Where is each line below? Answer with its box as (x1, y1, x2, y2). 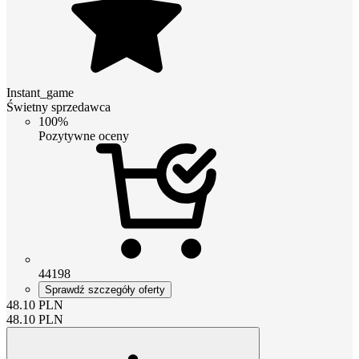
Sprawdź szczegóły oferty (45, 283, 165, 296)
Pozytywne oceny (38, 128, 129, 143)
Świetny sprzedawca (6, 99, 111, 114)
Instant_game (6, 85, 74, 99)
